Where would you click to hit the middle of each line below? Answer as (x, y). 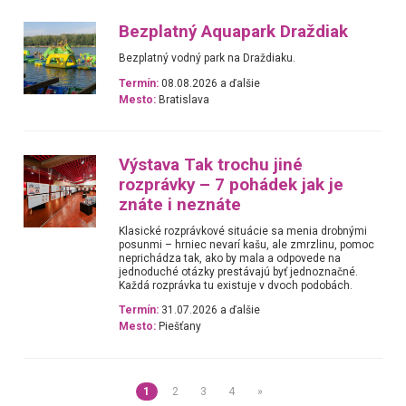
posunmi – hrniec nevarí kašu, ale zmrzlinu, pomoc (247, 245)
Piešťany (179, 327)
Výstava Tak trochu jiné (211, 165)
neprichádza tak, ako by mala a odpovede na (230, 258)
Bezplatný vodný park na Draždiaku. (208, 58)
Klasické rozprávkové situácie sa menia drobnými (243, 231)
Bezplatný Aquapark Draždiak (234, 32)
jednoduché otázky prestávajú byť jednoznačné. (239, 272)
